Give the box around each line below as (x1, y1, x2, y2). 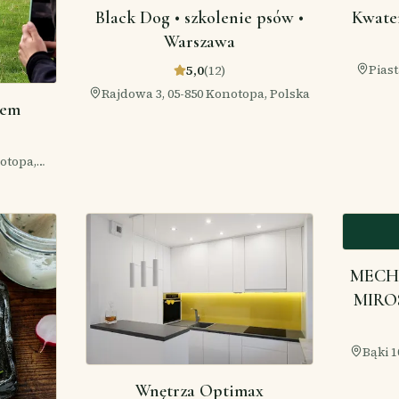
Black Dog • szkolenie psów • (95, 7, 304, 28)
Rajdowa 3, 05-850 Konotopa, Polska (102, 85, 310, 102)
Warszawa (164, 31, 235, 53)
